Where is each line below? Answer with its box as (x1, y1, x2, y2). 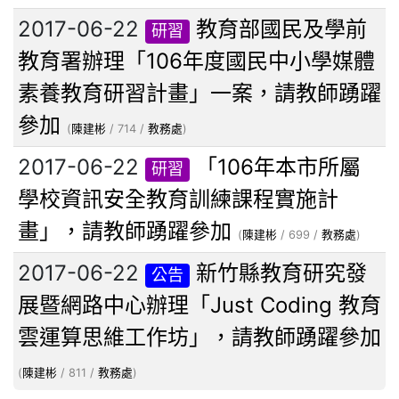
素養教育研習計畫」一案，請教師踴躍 (18, 80, 381, 107)
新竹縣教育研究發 (196, 260, 368, 287)
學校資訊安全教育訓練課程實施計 (18, 186, 338, 213)
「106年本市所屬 (196, 154, 362, 181)
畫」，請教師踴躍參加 (18, 218, 232, 245)
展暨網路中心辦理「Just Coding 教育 (18, 292, 381, 319)
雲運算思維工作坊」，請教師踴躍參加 (18, 324, 381, 351)
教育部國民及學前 (196, 16, 368, 43)
